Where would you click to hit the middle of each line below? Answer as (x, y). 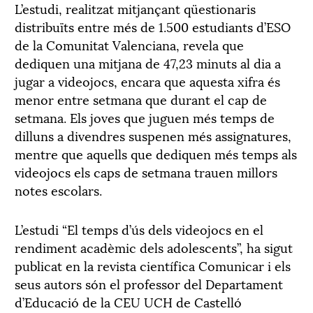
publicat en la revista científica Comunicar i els (153, 265)
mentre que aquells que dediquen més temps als (156, 153)
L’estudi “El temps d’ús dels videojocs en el (139, 228)
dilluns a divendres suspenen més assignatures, (153, 135)
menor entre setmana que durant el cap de (141, 99)
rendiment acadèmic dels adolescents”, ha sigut (154, 247)
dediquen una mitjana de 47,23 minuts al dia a (148, 62)
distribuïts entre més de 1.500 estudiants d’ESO (153, 26)
